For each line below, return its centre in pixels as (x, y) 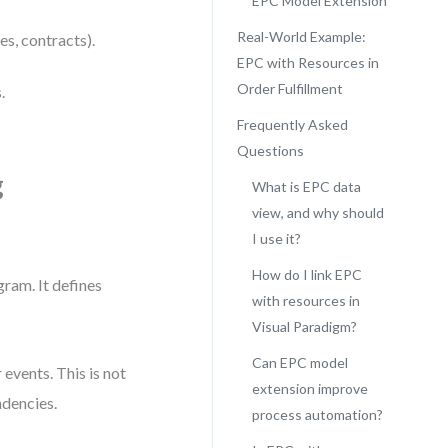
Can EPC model (299, 362)
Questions (270, 150)
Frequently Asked (292, 124)
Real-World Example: (301, 36)
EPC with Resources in (307, 62)
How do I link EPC (306, 274)
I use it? (276, 238)
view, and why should (317, 212)
